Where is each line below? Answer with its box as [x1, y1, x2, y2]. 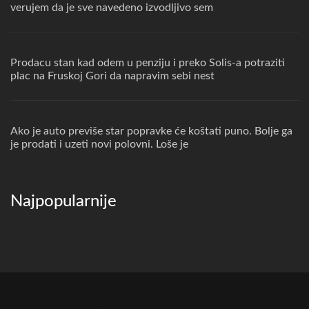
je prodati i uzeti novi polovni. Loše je [10, 139, 188, 150]
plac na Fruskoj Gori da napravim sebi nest [10, 70, 215, 81]
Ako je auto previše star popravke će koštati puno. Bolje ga [10, 126, 292, 137]
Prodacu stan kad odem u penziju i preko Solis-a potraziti [10, 57, 285, 68]
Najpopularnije [10, 193, 117, 210]
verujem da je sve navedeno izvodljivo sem [10, 2, 213, 13]
